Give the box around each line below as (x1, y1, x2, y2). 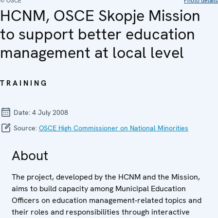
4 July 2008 (32, 108, 68, 117)
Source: (12, 123, 39, 132)
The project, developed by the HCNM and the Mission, (12, 171, 200, 182)
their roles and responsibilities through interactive (12, 206, 190, 217)
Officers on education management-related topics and (12, 195, 201, 205)
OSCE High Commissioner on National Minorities (39, 123, 188, 132)
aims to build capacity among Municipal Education (12, 183, 186, 194)
